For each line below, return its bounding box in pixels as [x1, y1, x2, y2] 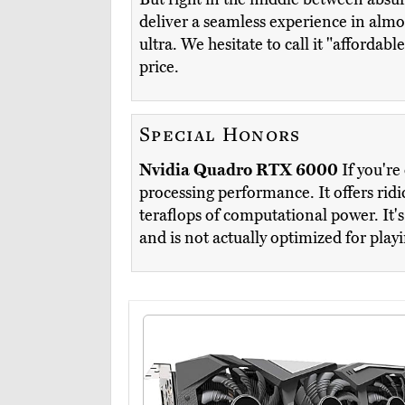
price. [139, 57, 179, 78]
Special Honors [139, 120, 301, 147]
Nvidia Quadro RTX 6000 [139, 160, 338, 181]
